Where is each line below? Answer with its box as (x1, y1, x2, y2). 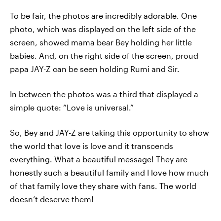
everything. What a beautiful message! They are (10, 154, 187, 164)
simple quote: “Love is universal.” (10, 103, 134, 112)
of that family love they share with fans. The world (10, 181, 196, 190)
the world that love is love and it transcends (10, 141, 173, 150)
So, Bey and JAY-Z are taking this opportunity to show (10, 128, 209, 137)
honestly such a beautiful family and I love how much (10, 168, 209, 177)
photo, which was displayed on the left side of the (10, 24, 196, 34)
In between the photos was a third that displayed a (10, 89, 198, 99)
